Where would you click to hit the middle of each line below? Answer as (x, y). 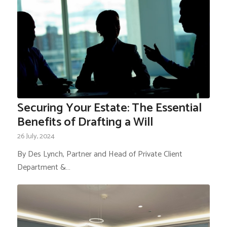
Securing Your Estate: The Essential (109, 108)
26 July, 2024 (36, 136)
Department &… (44, 167)
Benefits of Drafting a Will (85, 122)
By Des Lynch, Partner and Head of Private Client (100, 154)
